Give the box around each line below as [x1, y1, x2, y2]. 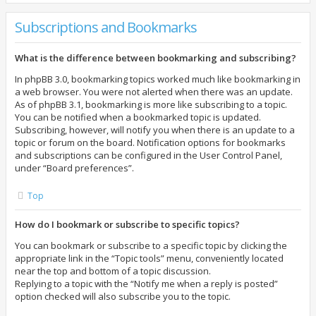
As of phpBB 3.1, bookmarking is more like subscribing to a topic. [15, 98, 287, 111]
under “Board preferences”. [15, 162, 134, 174]
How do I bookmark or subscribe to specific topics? [15, 218, 240, 231]
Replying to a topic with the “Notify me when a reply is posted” [15, 277, 278, 290]
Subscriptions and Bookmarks [15, 18, 197, 37]
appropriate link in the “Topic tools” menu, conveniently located [15, 252, 284, 265]
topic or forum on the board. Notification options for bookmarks [15, 136, 286, 149]
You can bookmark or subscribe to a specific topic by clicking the [15, 239, 287, 252]
